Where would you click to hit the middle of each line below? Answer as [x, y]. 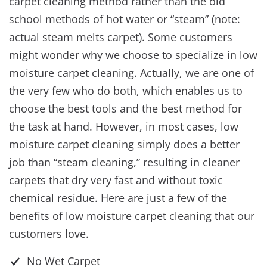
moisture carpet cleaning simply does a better [124, 145]
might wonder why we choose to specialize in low [133, 55]
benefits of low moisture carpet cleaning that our [132, 216]
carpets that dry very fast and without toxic [116, 180]
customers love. [49, 234]
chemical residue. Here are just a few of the [118, 198]
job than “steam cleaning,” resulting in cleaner [124, 162]
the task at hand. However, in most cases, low [124, 127]
